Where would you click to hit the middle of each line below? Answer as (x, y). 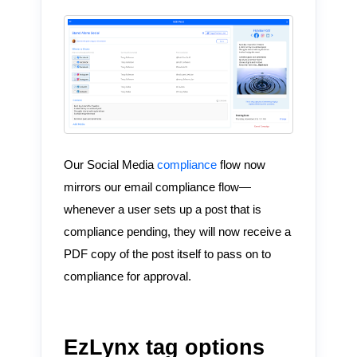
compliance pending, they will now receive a (177, 231)
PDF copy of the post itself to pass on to (167, 254)
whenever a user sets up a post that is (162, 209)
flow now (242, 165)
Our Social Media (110, 165)
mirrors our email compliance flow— (157, 187)
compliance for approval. (127, 276)
